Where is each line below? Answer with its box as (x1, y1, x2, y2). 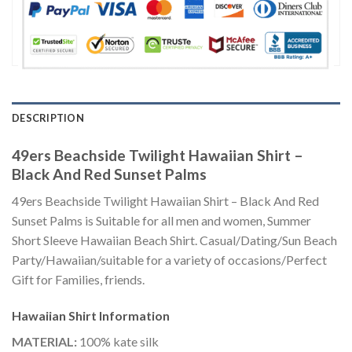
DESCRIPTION (12, 111, 84, 124)
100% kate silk (77, 333, 159, 349)
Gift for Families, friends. (12, 272, 145, 288)
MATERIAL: (12, 333, 77, 349)
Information (99, 307, 170, 323)
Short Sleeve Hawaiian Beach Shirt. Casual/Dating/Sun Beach (12, 233, 337, 248)
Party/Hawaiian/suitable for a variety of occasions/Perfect (12, 252, 327, 268)
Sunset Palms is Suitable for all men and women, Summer (12, 213, 311, 229)
